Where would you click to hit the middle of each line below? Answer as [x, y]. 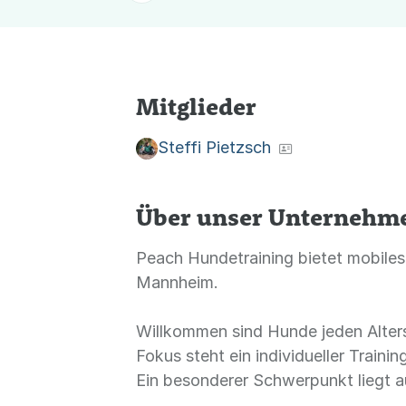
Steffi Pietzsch [214, 148]
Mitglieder [196, 106]
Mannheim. [177, 283]
